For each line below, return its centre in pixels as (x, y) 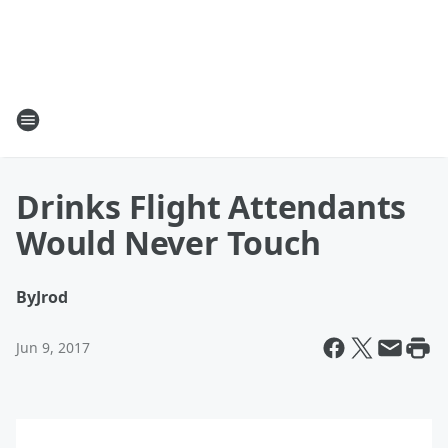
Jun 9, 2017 (53, 347)
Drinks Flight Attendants (211, 206)
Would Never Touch (168, 242)
